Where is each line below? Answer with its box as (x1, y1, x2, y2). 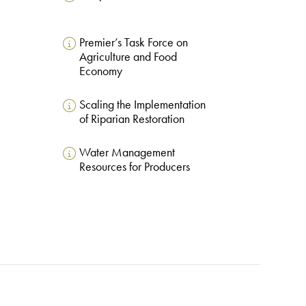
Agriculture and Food (79, 49, 177, 65)
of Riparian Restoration (79, 111, 184, 127)
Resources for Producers (79, 159, 190, 175)
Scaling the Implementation (79, 97, 206, 113)
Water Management (79, 145, 175, 161)
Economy (79, 64, 122, 79)
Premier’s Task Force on (79, 35, 188, 51)
